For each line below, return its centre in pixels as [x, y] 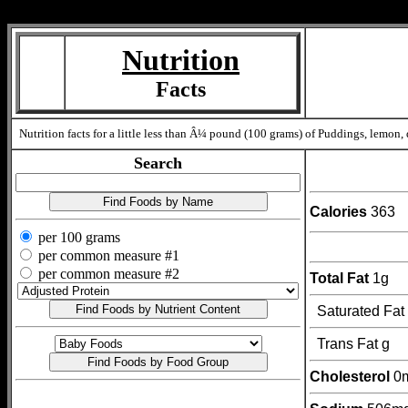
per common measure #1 [107, 255]
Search [158, 163]
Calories [338, 211]
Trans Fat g [353, 343]
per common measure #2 [107, 274]
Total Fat [339, 278]
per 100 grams [77, 237]
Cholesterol [350, 376]
